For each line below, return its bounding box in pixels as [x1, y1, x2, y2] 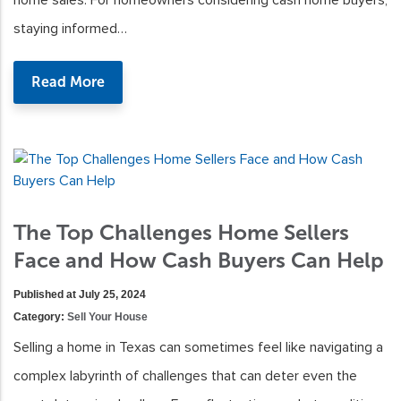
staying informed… [13, 20, 127, 38]
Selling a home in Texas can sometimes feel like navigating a [13, 338, 383, 357]
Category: [13, 311, 67, 324]
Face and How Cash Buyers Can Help [13, 247, 384, 274]
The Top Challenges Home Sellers [13, 219, 349, 246]
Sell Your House [67, 311, 148, 324]
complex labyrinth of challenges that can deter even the [13, 367, 357, 386]
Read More [31, 73, 105, 91]
